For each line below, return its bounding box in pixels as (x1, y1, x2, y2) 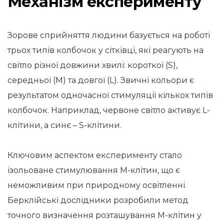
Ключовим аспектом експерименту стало (7, 150, 182, 160)
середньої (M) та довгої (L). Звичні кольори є (7, 75, 194, 85)
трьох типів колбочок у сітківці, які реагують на (7, 45, 203, 55)
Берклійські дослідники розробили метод (7, 195, 188, 205)
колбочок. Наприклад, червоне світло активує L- (7, 105, 210, 115)
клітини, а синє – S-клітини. (7, 120, 121, 130)
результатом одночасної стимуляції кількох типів (7, 90, 213, 100)
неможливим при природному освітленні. (7, 180, 186, 190)
